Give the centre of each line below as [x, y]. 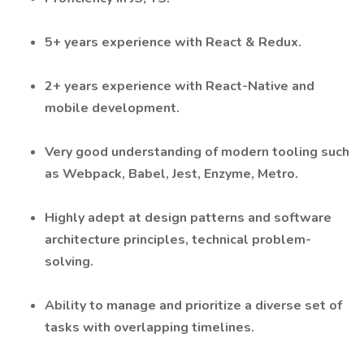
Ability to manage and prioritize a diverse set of [193, 305]
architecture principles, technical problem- [178, 240]
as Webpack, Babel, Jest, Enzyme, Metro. [171, 174]
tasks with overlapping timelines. [149, 327]
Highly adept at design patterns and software [188, 218]
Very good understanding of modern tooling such [197, 152]
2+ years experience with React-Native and [180, 86]
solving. [69, 262]
